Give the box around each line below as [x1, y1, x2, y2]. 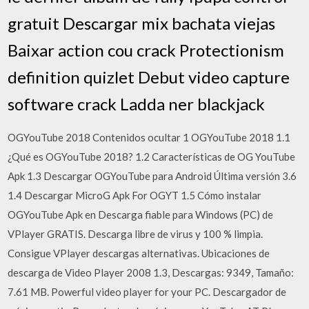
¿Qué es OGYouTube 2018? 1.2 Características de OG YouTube [8, 150, 296, 163]
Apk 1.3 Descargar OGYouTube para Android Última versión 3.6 [8, 169, 297, 182]
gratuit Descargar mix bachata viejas [8, 12, 276, 33]
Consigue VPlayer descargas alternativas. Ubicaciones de [8, 246, 270, 259]
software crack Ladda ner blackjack [8, 93, 266, 114]
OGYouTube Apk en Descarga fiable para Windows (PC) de [8, 208, 274, 221]
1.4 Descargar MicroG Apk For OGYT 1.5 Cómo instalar [8, 188, 262, 201]
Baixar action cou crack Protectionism [8, 39, 285, 60]
